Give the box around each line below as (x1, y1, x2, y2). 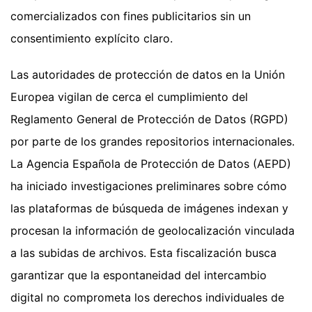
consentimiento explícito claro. (10, 31, 173, 45)
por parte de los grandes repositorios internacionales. (10, 134, 295, 148)
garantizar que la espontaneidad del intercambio (10, 267, 267, 282)
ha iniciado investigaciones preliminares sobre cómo (10, 178, 287, 193)
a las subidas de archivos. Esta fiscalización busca (10, 245, 276, 260)
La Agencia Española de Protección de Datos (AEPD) (10, 156, 291, 171)
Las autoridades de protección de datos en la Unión (10, 67, 285, 81)
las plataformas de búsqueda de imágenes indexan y (10, 201, 288, 215)
